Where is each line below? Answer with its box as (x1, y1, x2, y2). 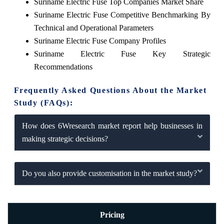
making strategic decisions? (21, 134, 108, 143)
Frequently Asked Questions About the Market (13, 86, 207, 95)
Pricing (99, 210, 124, 219)
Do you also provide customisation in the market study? (21, 169, 197, 178)
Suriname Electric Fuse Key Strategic (33, 49, 210, 58)
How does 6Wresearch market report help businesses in (21, 121, 202, 130)
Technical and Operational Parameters (33, 23, 153, 32)
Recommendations (33, 62, 92, 71)
